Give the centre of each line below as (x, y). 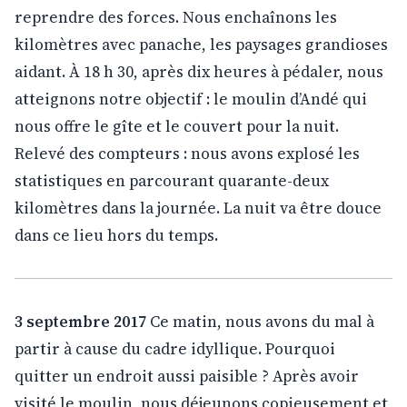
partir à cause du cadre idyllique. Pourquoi (175, 348)
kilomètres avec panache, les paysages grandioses (201, 44)
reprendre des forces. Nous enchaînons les (176, 17)
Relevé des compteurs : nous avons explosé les (187, 153)
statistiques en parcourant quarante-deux (172, 180)
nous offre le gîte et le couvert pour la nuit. (177, 126)
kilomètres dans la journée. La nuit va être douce (198, 208)
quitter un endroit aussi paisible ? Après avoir (187, 376)
